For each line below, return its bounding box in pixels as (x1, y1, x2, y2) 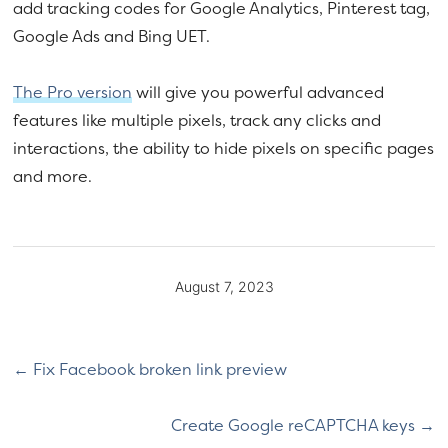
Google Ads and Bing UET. (13, 24, 211, 47)
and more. (13, 164, 93, 187)
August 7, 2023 (174, 277, 274, 295)
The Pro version (13, 80, 133, 103)
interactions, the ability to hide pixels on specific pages (13, 136, 435, 159)
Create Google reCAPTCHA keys (170, 413, 419, 436)
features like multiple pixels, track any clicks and (13, 108, 382, 131)
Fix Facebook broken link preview (29, 357, 288, 380)
